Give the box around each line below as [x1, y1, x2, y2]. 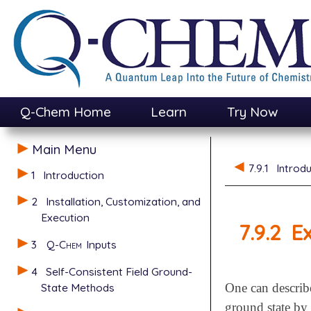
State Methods [41, 280, 115, 295]
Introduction [43, 167, 105, 182]
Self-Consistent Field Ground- [46, 264, 193, 279]
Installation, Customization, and [46, 194, 201, 209]
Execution [41, 210, 90, 225]
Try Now [226, 103, 278, 121]
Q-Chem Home [19, 103, 111, 121]
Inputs [83, 237, 117, 252]
